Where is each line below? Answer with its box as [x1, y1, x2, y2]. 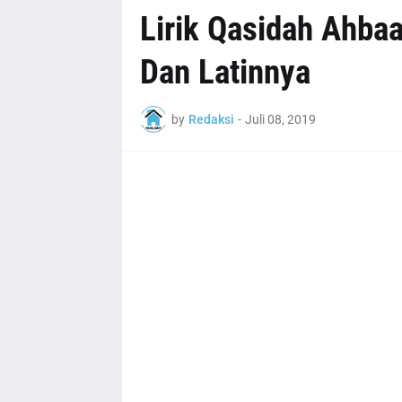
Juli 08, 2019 [244, 111, 316, 127]
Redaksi [188, 111, 234, 127]
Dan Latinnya [139, 53, 310, 92]
